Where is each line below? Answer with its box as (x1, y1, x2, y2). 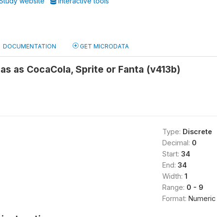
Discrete (182, 127, 212, 136)
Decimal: (162, 139, 192, 147)
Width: (162, 172, 185, 180)
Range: (162, 183, 186, 191)
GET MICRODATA (78, 43, 129, 50)
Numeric (188, 194, 216, 202)
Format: (162, 194, 188, 202)
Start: (162, 150, 181, 158)
